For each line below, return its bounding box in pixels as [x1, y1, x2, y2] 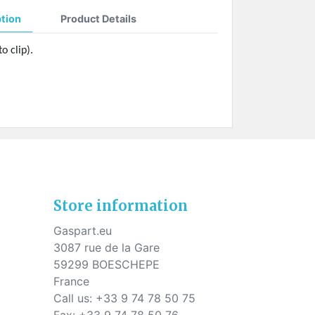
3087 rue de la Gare [53, 240, 160, 255]
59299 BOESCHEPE [53, 257, 160, 272]
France [53, 274, 89, 289]
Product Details [60, 13, 136, 25]
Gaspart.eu [53, 224, 112, 238]
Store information [53, 197, 188, 215]
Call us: [53, 291, 96, 306]
